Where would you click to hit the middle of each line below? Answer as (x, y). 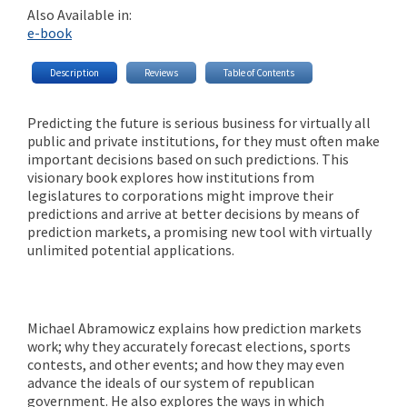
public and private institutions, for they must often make (203, 141)
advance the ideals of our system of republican (171, 383)
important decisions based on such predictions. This (188, 159)
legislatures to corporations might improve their (180, 196)
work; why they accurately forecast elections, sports (189, 347)
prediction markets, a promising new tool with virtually (199, 232)
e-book (50, 32)
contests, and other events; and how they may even (186, 365)
